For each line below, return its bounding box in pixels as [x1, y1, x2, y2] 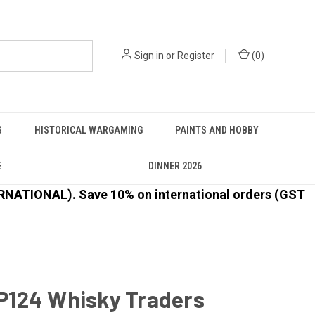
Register [177, 50, 214, 61]
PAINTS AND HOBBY [175, 124, 259, 136]
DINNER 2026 [148, 160, 202, 172]
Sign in [134, 50, 164, 61]
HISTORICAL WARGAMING [34, 124, 143, 136]
